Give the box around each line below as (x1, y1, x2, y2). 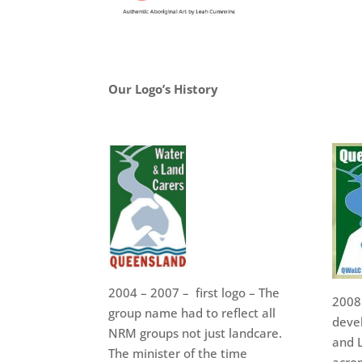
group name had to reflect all (108, 304, 276, 321)
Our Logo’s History (108, 81, 219, 98)
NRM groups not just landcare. (108, 324, 283, 341)
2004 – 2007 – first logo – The (108, 284, 280, 301)
